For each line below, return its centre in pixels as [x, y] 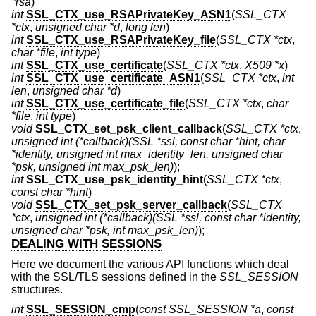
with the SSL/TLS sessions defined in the [115, 277]
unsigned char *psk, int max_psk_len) [105, 230]
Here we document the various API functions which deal [150, 265]
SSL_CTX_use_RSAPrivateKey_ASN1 [129, 14]
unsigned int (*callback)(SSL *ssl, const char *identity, [168, 217]
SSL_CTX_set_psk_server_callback [131, 205]
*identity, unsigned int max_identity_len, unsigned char [147, 154]
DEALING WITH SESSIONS [86, 243]
